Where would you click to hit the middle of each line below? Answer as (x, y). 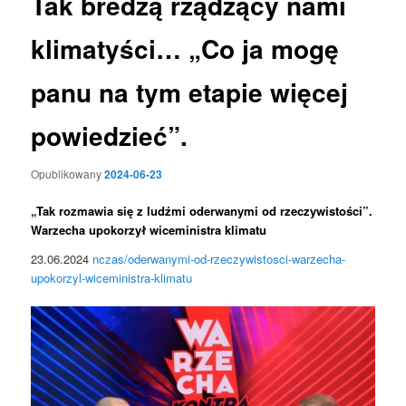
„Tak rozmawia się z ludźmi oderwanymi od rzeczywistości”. (202, 211)
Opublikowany (68, 173)
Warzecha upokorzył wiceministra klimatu (149, 230)
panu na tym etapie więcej (190, 92)
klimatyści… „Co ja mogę (185, 49)
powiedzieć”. (110, 136)
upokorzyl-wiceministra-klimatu (112, 277)
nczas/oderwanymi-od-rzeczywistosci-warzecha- (219, 258)
